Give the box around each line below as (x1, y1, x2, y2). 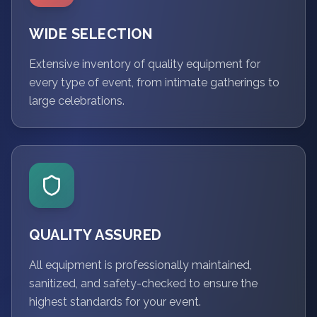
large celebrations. (29, 94, 125, 108)
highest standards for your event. (29, 295, 201, 309)
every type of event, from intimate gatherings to (29, 76, 279, 89)
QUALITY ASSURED (29, 226, 162, 243)
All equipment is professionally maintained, (29, 258, 252, 272)
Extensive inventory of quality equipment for (29, 57, 260, 71)
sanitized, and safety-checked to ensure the (29, 277, 258, 290)
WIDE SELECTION (29, 25, 152, 42)
